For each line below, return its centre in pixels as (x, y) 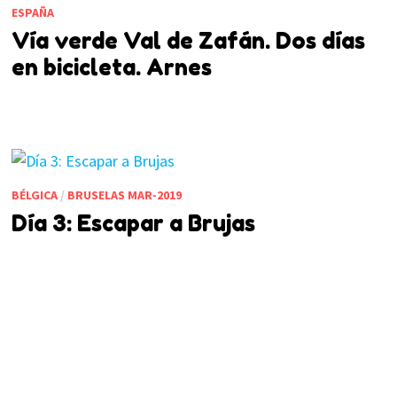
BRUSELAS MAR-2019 (124, 195)
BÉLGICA (34, 195)
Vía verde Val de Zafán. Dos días (188, 40)
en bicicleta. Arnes (111, 67)
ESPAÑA (32, 12)
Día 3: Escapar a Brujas (133, 223)
